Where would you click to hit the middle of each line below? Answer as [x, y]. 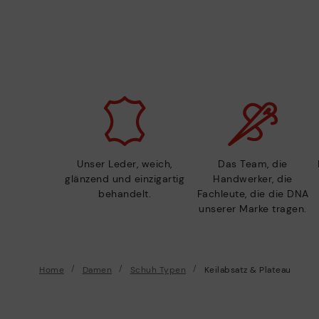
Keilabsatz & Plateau [247, 270]
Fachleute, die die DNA [253, 194]
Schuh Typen [158, 270]
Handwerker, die [253, 179]
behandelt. [125, 194]
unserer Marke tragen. [253, 209]
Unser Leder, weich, [125, 164]
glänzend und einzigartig [125, 179]
